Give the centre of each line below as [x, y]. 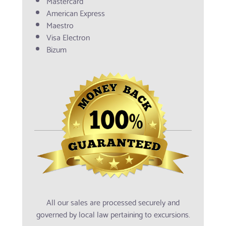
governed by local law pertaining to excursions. [113, 214]
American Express [76, 13]
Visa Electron [68, 37]
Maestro [60, 25]
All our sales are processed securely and [113, 202]
